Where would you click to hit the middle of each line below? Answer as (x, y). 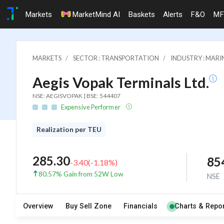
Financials (140, 206)
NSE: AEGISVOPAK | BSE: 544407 (76, 95)
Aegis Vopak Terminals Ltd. (121, 82)
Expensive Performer (91, 107)
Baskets (141, 14)
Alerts (173, 14)
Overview (38, 206)
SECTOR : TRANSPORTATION (116, 58)
